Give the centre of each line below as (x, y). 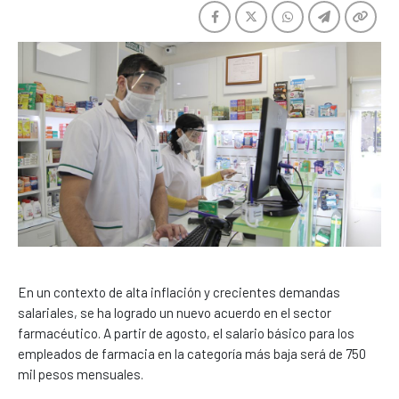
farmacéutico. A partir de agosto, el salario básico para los (186, 333)
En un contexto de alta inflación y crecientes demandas (179, 292)
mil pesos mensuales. (81, 374)
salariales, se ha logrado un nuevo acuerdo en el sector (175, 312)
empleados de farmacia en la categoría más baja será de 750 (192, 353)
